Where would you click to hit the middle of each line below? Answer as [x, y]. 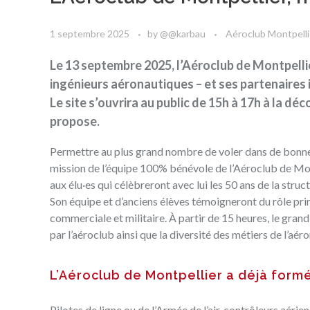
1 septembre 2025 [90, 33]
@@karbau [184, 33]
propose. [75, 121]
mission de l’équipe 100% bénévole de [139, 167]
